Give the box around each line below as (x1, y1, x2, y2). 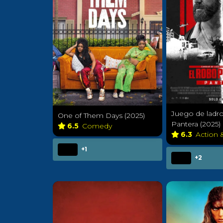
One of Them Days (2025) (58, 111, 145, 120)
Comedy (82, 121, 114, 130)
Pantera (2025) (171, 119, 221, 128)
